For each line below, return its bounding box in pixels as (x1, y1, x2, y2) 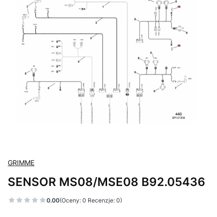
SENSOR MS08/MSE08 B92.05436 (8, 174, 205, 189)
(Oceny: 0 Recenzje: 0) (60, 196, 122, 204)
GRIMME (8, 158, 34, 167)
